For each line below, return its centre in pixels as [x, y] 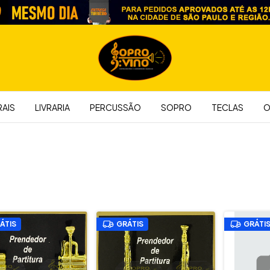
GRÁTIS [130, 224]
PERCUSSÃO [115, 107]
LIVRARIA [52, 107]
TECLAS [228, 107]
